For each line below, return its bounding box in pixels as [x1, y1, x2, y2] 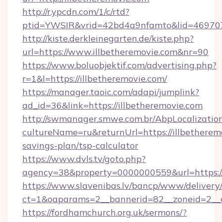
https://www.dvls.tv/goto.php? [22, 153, 146, 165]
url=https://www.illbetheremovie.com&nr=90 [22, 46, 209, 57]
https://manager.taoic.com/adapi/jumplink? [22, 86, 199, 98]
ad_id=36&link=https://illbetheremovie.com [22, 100, 203, 111]
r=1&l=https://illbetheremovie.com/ [22, 73, 167, 84]
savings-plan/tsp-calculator [22, 140, 138, 151]
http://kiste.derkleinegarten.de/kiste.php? [22, 33, 194, 44]
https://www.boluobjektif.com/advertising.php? [22, 59, 217, 71]
